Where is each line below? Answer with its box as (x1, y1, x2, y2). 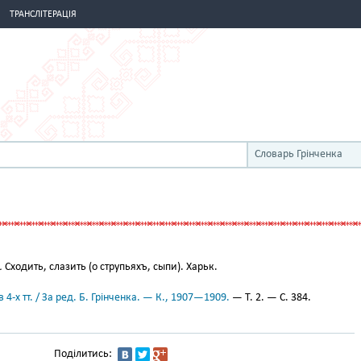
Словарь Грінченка (255, 148, 342, 160)
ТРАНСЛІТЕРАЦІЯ (10, 10, 77, 19)
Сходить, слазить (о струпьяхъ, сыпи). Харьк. (2, 261, 218, 273)
